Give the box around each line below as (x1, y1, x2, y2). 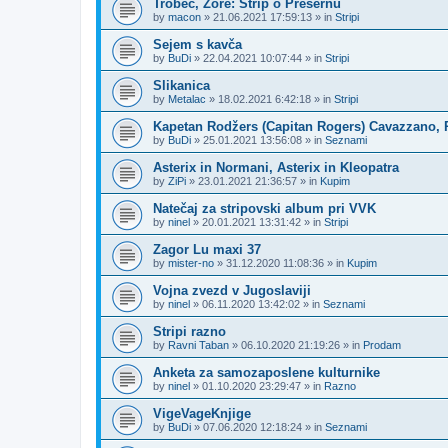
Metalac (168, 93, 206, 105)
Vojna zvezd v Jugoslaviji (153, 283, 311, 298)
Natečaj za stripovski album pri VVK (153, 201, 376, 216)
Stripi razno (153, 324, 226, 339)
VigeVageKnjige (153, 406, 251, 421)
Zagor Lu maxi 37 (153, 242, 261, 257)
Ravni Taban (168, 339, 229, 351)
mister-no (168, 257, 214, 269)
